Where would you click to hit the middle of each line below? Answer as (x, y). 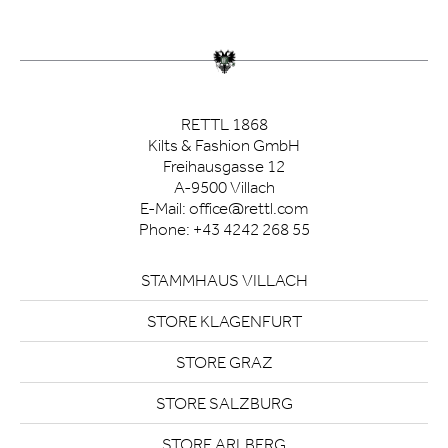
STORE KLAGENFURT (224, 321)
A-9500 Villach (224, 187)
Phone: (165, 229)
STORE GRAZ (224, 362)
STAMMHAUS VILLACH (224, 280)
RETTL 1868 (224, 124)
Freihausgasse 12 (224, 166)
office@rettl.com (248, 208)
